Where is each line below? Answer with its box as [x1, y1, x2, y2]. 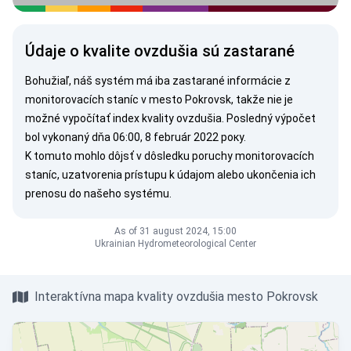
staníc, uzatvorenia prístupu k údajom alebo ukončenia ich [25, 168, 316, 181]
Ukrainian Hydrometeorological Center [95, 238, 256, 249]
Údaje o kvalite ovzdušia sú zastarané [25, 42, 295, 60]
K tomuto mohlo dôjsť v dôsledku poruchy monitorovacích [25, 150, 314, 162]
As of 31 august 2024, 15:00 [114, 226, 237, 237]
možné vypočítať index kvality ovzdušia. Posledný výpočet [25, 112, 316, 125]
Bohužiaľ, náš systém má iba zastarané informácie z [25, 74, 291, 87]
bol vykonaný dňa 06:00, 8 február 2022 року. [25, 131, 246, 143]
